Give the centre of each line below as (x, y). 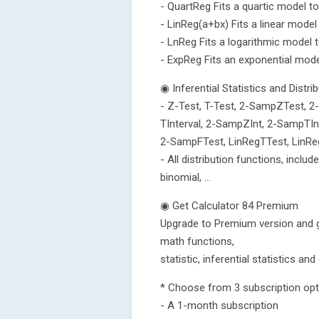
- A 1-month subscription (219, 305)
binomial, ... (185, 177)
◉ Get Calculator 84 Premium (229, 206)
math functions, (197, 241)
